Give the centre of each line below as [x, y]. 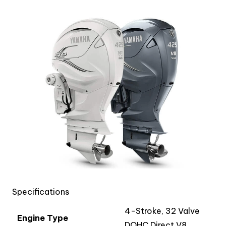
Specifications [41, 192]
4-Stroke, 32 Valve [162, 211]
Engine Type [43, 218]
